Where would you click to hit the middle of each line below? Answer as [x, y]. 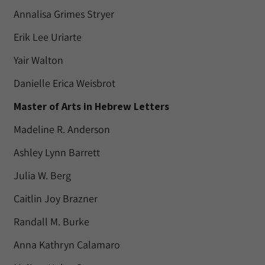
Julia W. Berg [42, 175]
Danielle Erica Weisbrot [64, 83]
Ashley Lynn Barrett [57, 152]
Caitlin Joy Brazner [56, 198]
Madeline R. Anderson [62, 129]
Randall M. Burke [51, 222]
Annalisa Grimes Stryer [64, 14]
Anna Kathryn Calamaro [67, 245]
